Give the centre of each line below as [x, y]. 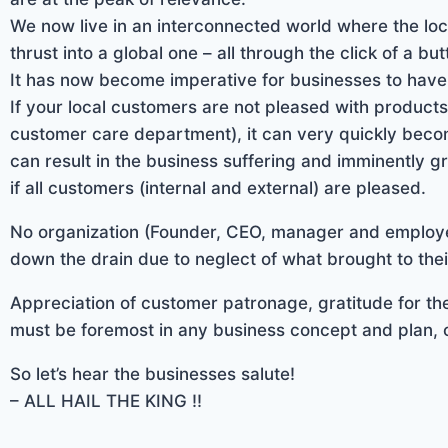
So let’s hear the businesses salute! [152, 373]
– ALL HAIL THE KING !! [106, 400]
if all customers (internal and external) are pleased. [218, 187]
